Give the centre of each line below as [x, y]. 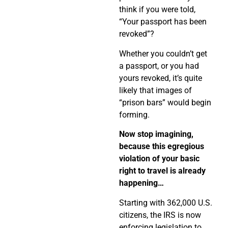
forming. [134, 115]
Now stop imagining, [156, 134]
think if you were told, [157, 10]
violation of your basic [159, 159]
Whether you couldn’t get [163, 53]
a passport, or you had [159, 66]
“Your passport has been [163, 22]
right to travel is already [162, 171]
